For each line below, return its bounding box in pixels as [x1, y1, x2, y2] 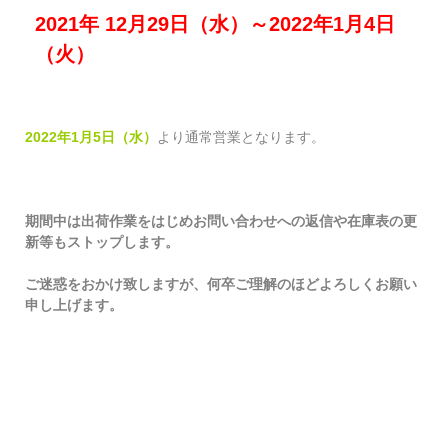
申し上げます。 [25, 297, 124, 314]
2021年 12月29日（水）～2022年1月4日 [35, 13, 396, 36]
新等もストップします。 [25, 234, 180, 251]
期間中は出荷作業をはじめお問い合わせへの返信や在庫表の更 [25, 213, 418, 230]
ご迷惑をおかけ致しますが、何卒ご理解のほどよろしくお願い [25, 276, 418, 293]
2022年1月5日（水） [25, 129, 158, 146]
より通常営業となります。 [157, 129, 326, 146]
